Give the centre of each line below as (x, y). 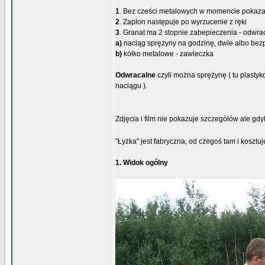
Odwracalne (135, 75)
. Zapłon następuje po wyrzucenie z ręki (183, 22)
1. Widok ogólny (142, 163)
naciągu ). (131, 86)
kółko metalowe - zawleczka (168, 54)
